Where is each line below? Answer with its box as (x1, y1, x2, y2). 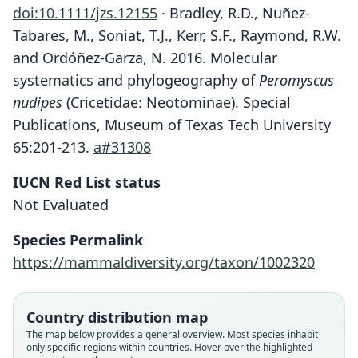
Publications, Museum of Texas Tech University (13, 115, 331, 134)
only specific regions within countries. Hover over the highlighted (26, 340, 312, 354)
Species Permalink (13, 230, 143, 249)
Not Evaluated (13, 195, 109, 214)
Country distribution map (26, 308, 208, 327)
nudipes (13, 93, 62, 112)
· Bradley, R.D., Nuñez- (157, 3, 310, 22)
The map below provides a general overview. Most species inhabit (26, 328, 318, 341)
